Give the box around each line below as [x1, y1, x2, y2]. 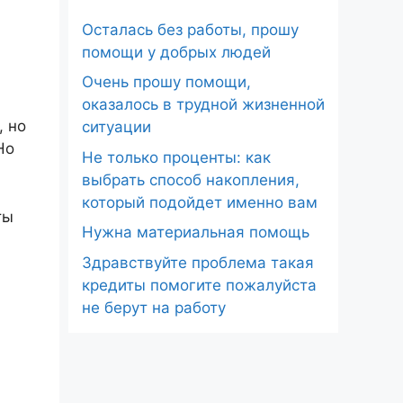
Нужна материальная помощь [82, 223, 309, 242]
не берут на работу [82, 298, 226, 317]
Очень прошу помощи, [82, 73, 251, 92]
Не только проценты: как [82, 148, 271, 166]
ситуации [82, 118, 151, 137]
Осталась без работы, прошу [82, 20, 299, 39]
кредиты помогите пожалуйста [82, 275, 317, 294]
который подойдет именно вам [82, 193, 318, 211]
